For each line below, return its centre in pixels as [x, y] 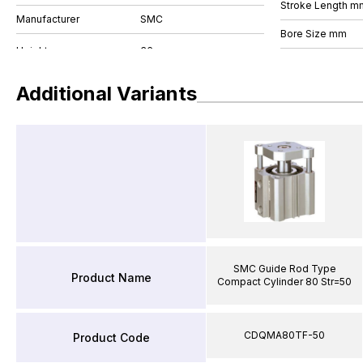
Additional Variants [107, 93]
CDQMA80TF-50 [284, 335]
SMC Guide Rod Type [284, 269]
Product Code [111, 337]
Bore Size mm [314, 33]
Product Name [111, 277]
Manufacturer [48, 19]
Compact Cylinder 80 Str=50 [284, 282]
